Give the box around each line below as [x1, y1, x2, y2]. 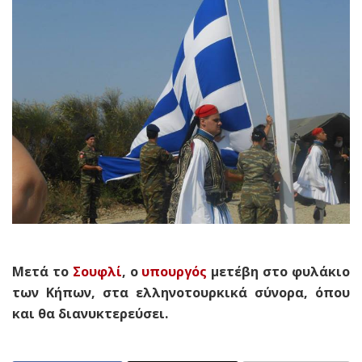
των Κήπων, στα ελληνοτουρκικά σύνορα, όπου [12, 283, 350, 301]
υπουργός [141, 262, 208, 280]
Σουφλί [72, 262, 122, 280]
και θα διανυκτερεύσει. [12, 304, 168, 322]
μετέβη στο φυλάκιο [207, 262, 351, 280]
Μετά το [12, 262, 73, 280]
